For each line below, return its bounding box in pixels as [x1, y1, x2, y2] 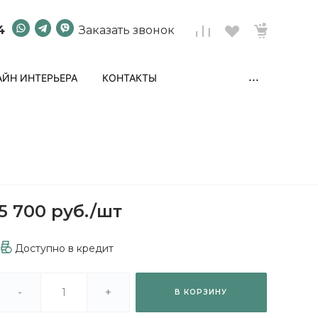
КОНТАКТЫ [102, 72, 157, 84]
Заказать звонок [79, 23, 175, 37]
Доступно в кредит [15, 241, 114, 255]
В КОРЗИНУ [175, 287, 228, 297]
